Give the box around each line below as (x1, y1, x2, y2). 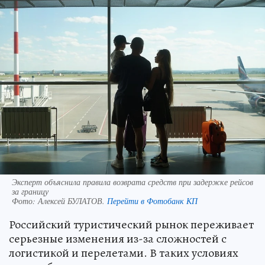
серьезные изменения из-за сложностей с (9, 231, 227, 247)
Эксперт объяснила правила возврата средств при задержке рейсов (12, 176, 253, 188)
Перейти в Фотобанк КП (107, 195, 198, 207)
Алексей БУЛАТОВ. (38, 195, 107, 207)
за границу (12, 186, 49, 198)
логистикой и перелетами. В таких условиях (9, 245, 238, 261)
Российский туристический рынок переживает (9, 216, 254, 233)
